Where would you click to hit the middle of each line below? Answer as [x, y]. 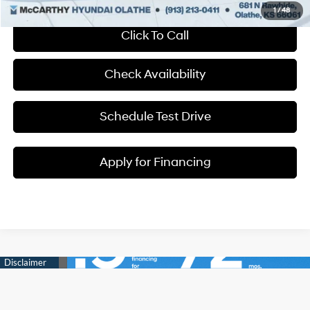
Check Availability [155, 75]
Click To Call [155, 36]
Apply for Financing [155, 163]
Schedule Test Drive [155, 117]
